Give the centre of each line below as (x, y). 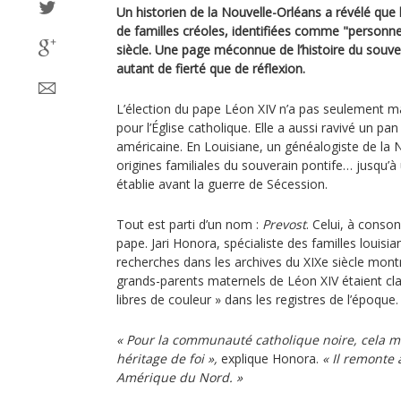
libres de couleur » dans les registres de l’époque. (257, 299)
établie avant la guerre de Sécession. (222, 184)
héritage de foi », (167, 358)
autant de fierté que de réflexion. (211, 68)
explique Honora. (270, 358)
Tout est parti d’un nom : (189, 224)
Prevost (284, 224)
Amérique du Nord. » (179, 377)
